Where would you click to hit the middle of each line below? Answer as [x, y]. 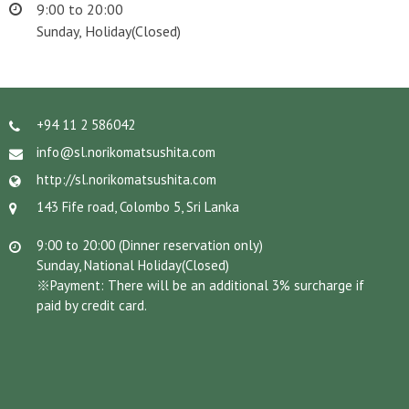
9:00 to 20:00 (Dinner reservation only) [157, 245]
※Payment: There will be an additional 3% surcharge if [200, 285]
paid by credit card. [92, 305]
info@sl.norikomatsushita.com [126, 152]
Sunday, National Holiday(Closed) [133, 265]
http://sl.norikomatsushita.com [126, 179]
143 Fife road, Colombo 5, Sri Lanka [138, 207]
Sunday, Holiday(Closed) [109, 31]
